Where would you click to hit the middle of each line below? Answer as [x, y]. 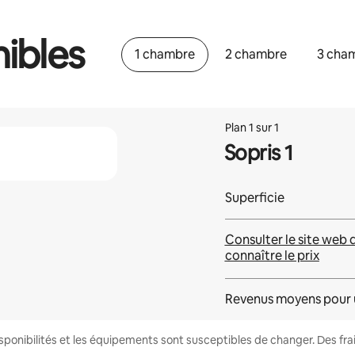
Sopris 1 [258, 153]
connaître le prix [272, 256]
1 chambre [164, 54]
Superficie [254, 198]
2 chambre [256, 54]
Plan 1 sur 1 [252, 128]
